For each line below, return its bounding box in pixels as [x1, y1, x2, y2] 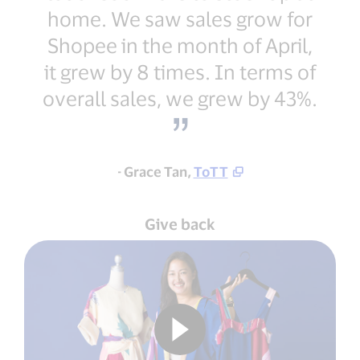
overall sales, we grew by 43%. [43, 86, 317, 111]
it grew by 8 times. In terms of [44, 59, 316, 84]
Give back [145, 215, 215, 234]
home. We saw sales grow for [47, 6, 313, 31]
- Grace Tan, [117, 163, 194, 180]
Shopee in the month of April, [47, 33, 313, 58]
